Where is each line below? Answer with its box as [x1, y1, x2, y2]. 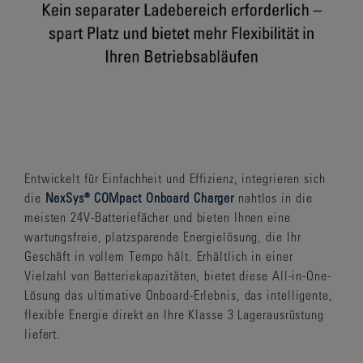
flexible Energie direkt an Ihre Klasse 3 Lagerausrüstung [24, 306, 324, 322]
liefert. [24, 326, 62, 341]
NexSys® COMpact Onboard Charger [45, 190, 235, 205]
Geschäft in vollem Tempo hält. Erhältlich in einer [24, 248, 293, 263]
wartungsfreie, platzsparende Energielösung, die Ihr [24, 228, 301, 244]
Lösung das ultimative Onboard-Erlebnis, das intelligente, [24, 287, 333, 302]
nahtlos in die [234, 190, 313, 205]
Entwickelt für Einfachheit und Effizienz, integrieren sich [24, 170, 326, 186]
